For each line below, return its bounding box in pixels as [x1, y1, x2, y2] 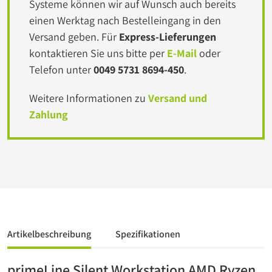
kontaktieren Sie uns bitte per [29, 46, 167, 60]
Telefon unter [29, 63, 93, 76]
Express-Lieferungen [119, 30, 216, 44]
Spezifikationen [115, 228, 180, 240]
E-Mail [167, 46, 197, 60]
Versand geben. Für [29, 30, 119, 44]
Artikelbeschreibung [7, 228, 91, 240]
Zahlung [29, 107, 68, 121]
